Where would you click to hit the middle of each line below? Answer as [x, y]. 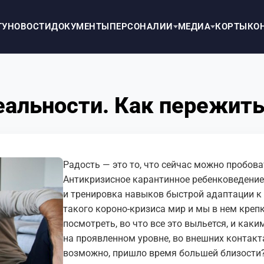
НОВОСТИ [29, 27]
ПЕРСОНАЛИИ [141, 27]
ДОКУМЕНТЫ [80, 27]
